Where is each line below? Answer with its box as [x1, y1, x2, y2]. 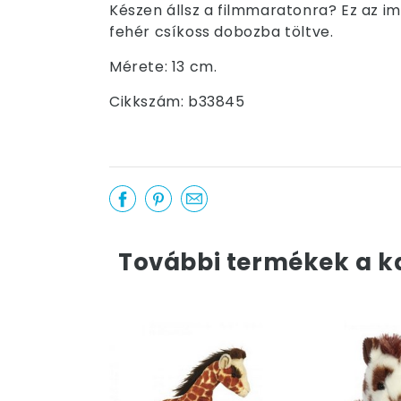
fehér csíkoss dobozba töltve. [109, 21, 334, 42]
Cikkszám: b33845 [109, 91, 245, 112]
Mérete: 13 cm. [109, 56, 218, 77]
